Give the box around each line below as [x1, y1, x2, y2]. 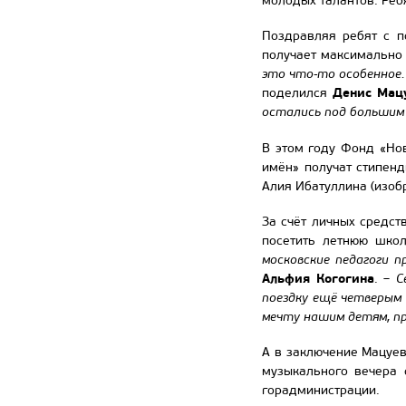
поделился [262, 85, 333, 101]
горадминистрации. [262, 382, 380, 398]
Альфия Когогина [262, 269, 374, 286]
